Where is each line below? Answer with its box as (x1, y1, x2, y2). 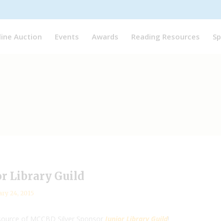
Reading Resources (131, 31, 200, 41)
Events (55, 31, 79, 41)
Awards (92, 31, 118, 41)
